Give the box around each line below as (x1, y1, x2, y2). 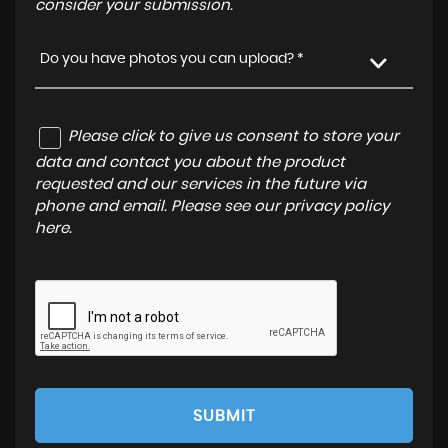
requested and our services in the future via (35, 176, 366, 192)
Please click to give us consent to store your (68, 129, 399, 144)
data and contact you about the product (35, 154, 345, 170)
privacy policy (284, 198, 389, 214)
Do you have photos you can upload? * (40, 52, 304, 66)
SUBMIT (193, 407, 255, 424)
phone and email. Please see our (35, 198, 284, 214)
